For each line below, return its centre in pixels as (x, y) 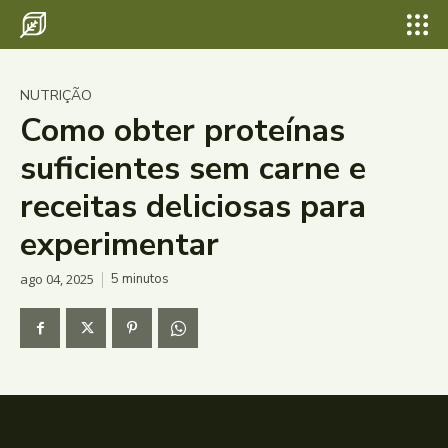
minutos (144, 279)
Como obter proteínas (182, 130)
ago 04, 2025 (57, 279)
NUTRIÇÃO (56, 95)
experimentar (119, 244)
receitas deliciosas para (193, 206)
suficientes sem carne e (193, 168)
